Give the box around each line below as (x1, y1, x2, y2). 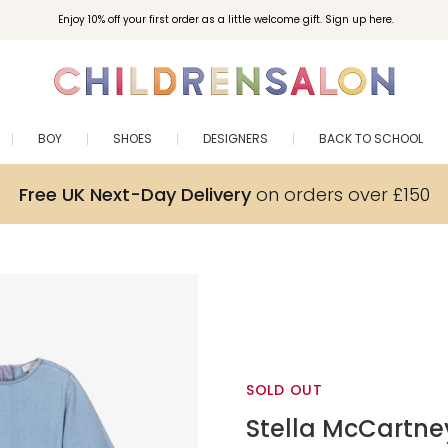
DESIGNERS (203, 130, 268, 147)
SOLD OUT (246, 379, 323, 400)
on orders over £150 (250, 181, 430, 207)
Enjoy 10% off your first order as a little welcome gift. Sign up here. (57, 12, 394, 27)
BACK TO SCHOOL (319, 130, 423, 147)
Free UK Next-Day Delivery (18, 181, 251, 207)
